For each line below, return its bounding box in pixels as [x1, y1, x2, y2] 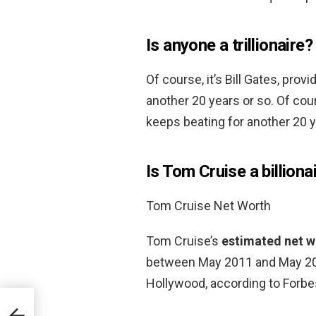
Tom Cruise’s [146, 233, 221, 248]
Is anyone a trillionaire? [146, 35, 312, 55]
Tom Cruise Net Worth [146, 197, 271, 213]
